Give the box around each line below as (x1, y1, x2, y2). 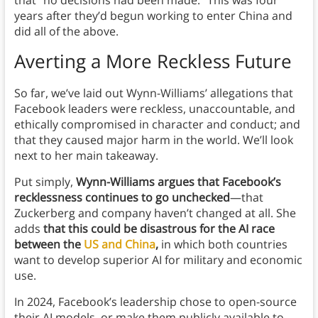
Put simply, (13, 174, 76, 190)
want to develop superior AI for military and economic (13, 252, 302, 268)
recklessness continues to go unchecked (13, 190, 230, 206)
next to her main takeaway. (13, 148, 161, 164)
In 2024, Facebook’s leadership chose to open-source (13, 294, 297, 310)
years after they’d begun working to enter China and (13, 8, 292, 24)
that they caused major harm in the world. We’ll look (13, 132, 293, 148)
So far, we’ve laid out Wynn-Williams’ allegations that (13, 85, 293, 102)
